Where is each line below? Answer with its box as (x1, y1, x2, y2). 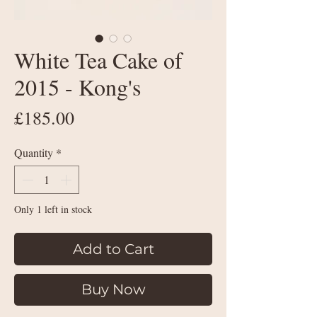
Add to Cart (72, 241, 154, 258)
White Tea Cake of (14, 45, 183, 76)
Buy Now (81, 281, 146, 299)
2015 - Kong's (14, 71, 141, 103)
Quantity (14, 145, 53, 161)
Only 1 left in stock (14, 202, 92, 217)
